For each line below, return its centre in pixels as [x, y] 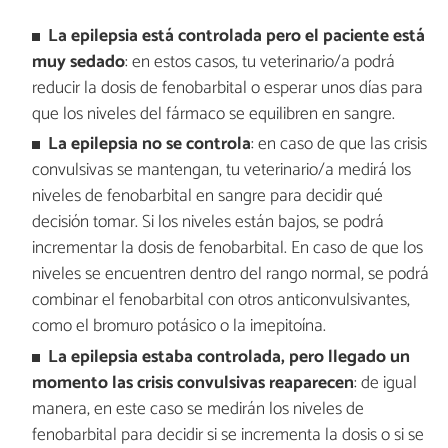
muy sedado [78, 62]
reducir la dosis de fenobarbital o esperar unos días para [227, 88]
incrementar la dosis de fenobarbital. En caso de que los [227, 249]
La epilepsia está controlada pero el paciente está [237, 36]
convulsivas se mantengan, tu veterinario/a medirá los [221, 171]
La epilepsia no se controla [150, 145]
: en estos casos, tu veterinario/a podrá [259, 62]
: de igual [385, 383]
